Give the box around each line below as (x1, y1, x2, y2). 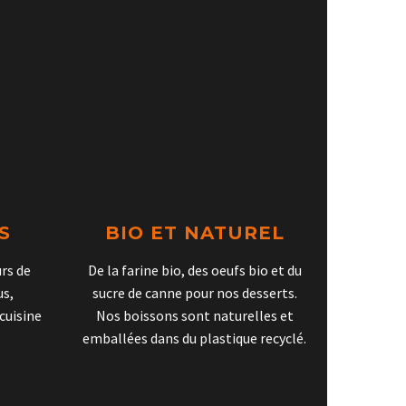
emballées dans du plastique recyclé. (82, 328, 307, 347)
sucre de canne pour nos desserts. (92, 283, 297, 302)
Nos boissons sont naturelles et (95, 305, 294, 324)
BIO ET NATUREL (104, 221, 285, 244)
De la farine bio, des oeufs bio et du (87, 260, 302, 279)
